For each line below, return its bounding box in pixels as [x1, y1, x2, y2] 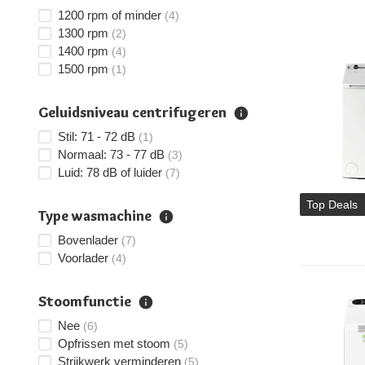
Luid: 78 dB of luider [58, 165, 162, 179]
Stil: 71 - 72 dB [58, 130, 135, 143]
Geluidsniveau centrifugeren [38, 103, 226, 121]
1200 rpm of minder [58, 8, 161, 22]
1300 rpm [58, 26, 108, 40]
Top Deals [306, 198, 358, 212]
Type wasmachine [38, 207, 152, 225]
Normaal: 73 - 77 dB [58, 147, 165, 161]
